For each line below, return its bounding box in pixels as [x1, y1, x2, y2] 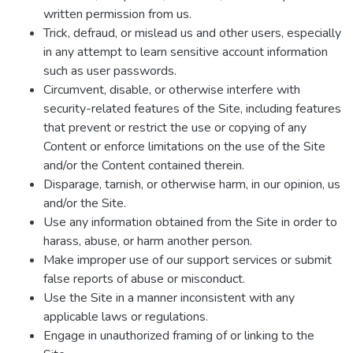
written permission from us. [43, 6, 191, 23]
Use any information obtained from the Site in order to [43, 214, 337, 231]
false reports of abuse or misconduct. [43, 270, 245, 288]
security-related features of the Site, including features [43, 100, 341, 117]
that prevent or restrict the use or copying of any [43, 119, 307, 136]
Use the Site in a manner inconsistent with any [43, 289, 295, 307]
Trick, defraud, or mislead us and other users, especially [43, 24, 341, 42]
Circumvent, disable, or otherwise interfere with [43, 81, 300, 98]
